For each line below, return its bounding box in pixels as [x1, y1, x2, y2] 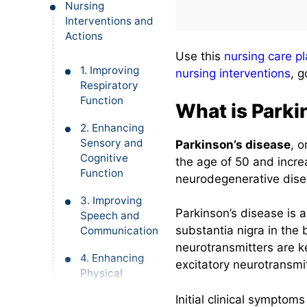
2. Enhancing [80, 121, 144, 134]
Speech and [80, 209, 140, 222]
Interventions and [65, 14, 153, 27]
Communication [80, 224, 158, 237]
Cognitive [80, 151, 128, 164]
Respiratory [80, 79, 138, 92]
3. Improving [80, 194, 142, 207]
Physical [80, 267, 123, 280]
